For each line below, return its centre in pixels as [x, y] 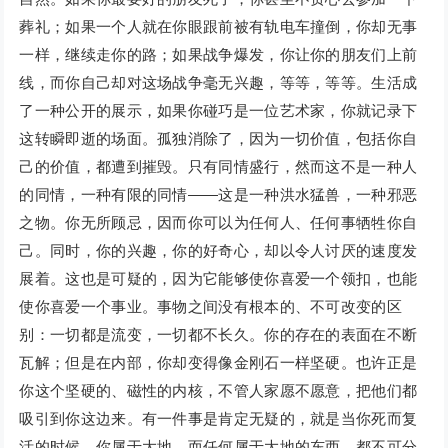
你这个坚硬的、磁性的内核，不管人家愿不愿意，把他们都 [218, 391]
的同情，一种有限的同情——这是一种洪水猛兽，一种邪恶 [218, 195]
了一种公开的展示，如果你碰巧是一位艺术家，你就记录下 [218, 111]
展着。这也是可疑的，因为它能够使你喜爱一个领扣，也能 [218, 279]
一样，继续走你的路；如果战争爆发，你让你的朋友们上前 [218, 55]
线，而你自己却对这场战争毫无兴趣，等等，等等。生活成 [218, 83]
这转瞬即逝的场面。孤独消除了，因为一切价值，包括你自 [218, 139]
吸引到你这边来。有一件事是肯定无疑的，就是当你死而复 [218, 419]
